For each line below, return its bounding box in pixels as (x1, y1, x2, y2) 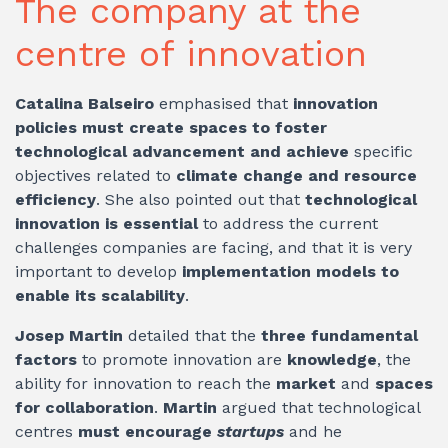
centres (15, 421, 78, 441)
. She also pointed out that (96, 189, 305, 209)
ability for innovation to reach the (15, 373, 276, 393)
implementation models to (182, 261, 399, 281)
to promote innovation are (82, 349, 287, 369)
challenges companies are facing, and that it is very (15, 237, 412, 257)
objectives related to (15, 165, 176, 185)
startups (217, 421, 289, 441)
